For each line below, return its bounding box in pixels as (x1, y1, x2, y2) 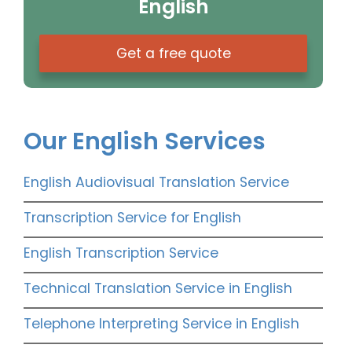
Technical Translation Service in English (24, 279, 292, 299)
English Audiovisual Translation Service (24, 173, 289, 192)
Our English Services (24, 125, 266, 159)
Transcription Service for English (24, 208, 241, 228)
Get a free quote (115, 44, 231, 64)
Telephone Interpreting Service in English (24, 314, 299, 334)
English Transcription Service (24, 244, 218, 263)
